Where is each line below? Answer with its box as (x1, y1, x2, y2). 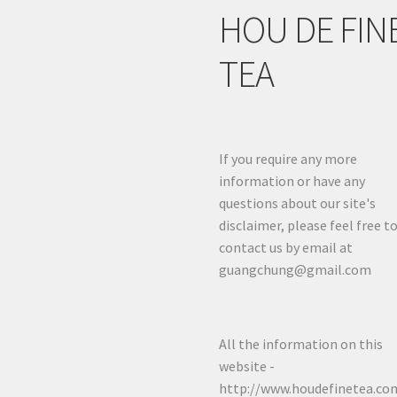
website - (219, 357, 276, 376)
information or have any (219, 171, 366, 190)
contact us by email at (219, 237, 354, 256)
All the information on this (219, 335, 384, 354)
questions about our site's (219, 193, 377, 212)
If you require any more (219, 149, 358, 167)
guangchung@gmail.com (219, 260, 372, 278)
